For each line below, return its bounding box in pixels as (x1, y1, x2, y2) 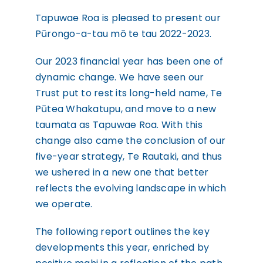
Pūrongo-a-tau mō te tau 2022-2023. (35, 27, 212, 41)
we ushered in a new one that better (35, 166, 209, 179)
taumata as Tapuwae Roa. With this (35, 118, 203, 131)
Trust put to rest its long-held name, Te (35, 86, 222, 100)
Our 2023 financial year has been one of (35, 55, 224, 68)
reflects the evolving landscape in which (35, 181, 227, 195)
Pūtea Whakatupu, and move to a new (35, 102, 217, 116)
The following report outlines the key (35, 225, 210, 238)
